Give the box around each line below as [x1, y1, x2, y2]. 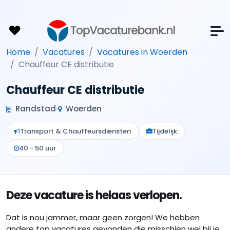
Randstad [13, 103, 56, 114]
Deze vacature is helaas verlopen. [6, 187, 182, 203]
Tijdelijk [152, 126, 177, 136]
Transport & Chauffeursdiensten [20, 126, 131, 136]
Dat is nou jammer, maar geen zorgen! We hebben [6, 212, 200, 223]
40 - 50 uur [19, 143, 56, 153]
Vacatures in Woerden [97, 46, 187, 58]
